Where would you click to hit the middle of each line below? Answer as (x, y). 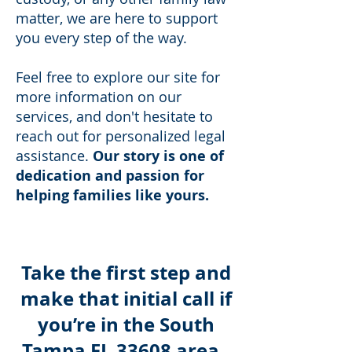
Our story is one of (156, 156)
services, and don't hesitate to (114, 116)
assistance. (52, 156)
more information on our (99, 97)
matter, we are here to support (117, 18)
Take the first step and (126, 273)
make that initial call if (126, 299)
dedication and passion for (110, 176)
